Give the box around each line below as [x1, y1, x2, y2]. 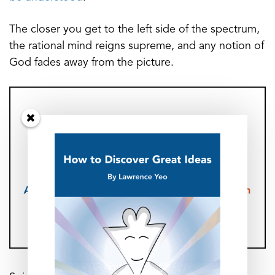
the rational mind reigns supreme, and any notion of [9, 40, 264, 52]
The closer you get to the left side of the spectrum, [9, 23, 260, 35]
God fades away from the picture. [9, 56, 174, 68]
